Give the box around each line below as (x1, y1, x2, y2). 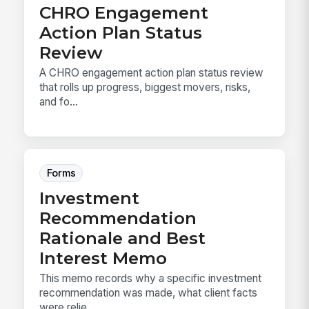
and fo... (39, 95, 79, 109)
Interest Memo (39, 247, 168, 268)
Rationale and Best (39, 227, 206, 248)
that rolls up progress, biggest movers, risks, (39, 81, 251, 94)
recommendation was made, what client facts (39, 286, 258, 300)
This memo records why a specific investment (39, 272, 262, 286)
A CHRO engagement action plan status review (39, 66, 264, 80)
